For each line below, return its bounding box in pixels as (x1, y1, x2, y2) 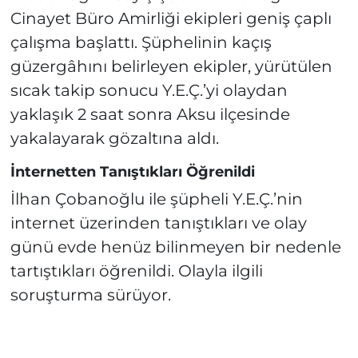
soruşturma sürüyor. (10, 285, 171, 305)
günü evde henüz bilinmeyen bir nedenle (10, 237, 341, 257)
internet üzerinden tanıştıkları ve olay (10, 213, 307, 233)
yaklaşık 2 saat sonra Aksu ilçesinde (10, 104, 290, 124)
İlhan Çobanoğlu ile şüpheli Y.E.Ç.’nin (10, 189, 303, 209)
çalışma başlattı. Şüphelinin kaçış (10, 32, 272, 52)
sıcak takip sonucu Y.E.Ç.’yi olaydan (10, 80, 288, 100)
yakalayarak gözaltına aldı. (10, 128, 219, 148)
